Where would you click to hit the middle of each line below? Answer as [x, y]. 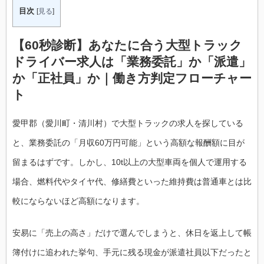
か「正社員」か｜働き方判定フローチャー [132, 78]
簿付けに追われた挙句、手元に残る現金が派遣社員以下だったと [132, 252]
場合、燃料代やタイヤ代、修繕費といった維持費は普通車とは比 [132, 181]
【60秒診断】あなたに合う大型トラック [127, 45]
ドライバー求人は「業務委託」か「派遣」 [132, 62]
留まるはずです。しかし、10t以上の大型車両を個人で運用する [130, 162]
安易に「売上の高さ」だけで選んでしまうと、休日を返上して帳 [132, 232]
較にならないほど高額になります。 [78, 201]
